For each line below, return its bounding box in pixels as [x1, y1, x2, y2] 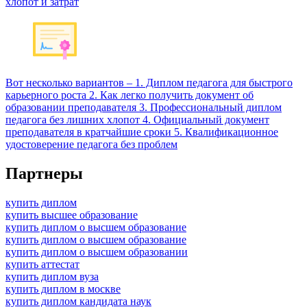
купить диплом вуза [5, 270, 99, 282]
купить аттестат [5, 258, 79, 270]
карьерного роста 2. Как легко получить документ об [5, 88, 254, 101]
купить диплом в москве [5, 282, 121, 295]
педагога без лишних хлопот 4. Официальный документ [5, 113, 269, 125]
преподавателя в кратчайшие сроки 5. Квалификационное [5, 125, 278, 138]
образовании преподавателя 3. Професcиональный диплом [5, 101, 282, 113]
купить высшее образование [5, 208, 138, 221]
